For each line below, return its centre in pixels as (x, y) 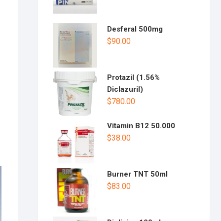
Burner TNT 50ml (137, 174)
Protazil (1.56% (133, 77)
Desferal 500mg (135, 29)
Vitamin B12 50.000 (141, 126)
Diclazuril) (125, 89)
